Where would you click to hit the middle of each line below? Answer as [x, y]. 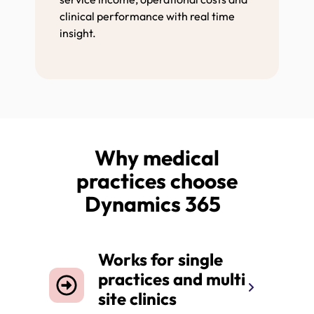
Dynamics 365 [157, 204]
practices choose [157, 180]
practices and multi [172, 279]
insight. [79, 33]
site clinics [139, 298]
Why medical [157, 157]
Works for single [161, 259]
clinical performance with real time [147, 16]
